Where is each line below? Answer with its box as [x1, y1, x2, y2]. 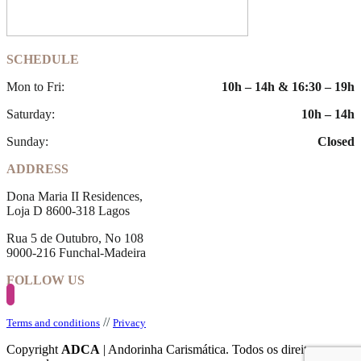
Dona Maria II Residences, [6, 189, 143, 203]
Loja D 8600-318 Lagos [6, 203, 130, 218]
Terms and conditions [6, 316, 100, 329]
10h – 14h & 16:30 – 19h [222, 79, 355, 93]
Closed [317, 134, 355, 148]
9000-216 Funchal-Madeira [6, 245, 146, 259]
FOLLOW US [6, 272, 85, 287]
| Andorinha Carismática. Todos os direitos [100, 342, 318, 356]
